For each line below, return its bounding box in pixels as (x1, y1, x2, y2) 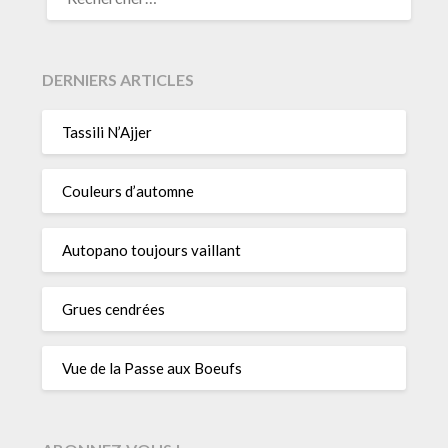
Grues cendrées (62, 300, 166, 319)
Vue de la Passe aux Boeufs (62, 359, 243, 378)
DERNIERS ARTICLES (42, 69, 195, 89)
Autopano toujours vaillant (62, 241, 242, 260)
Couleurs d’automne (62, 182, 195, 201)
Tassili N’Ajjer (62, 123, 153, 142)
